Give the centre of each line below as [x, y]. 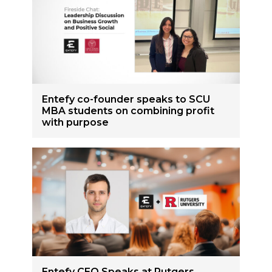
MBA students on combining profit [128, 111]
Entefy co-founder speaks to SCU [126, 100]
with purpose [76, 123]
